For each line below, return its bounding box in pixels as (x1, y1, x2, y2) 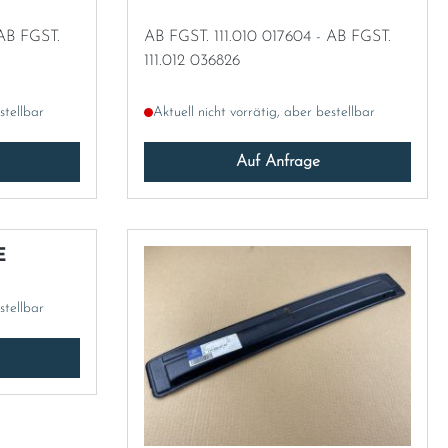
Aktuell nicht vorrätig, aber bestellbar (153, 104, 375, 120)
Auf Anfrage (235, 153, 320, 170)
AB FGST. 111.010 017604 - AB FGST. (144, 28, 262, 45)
